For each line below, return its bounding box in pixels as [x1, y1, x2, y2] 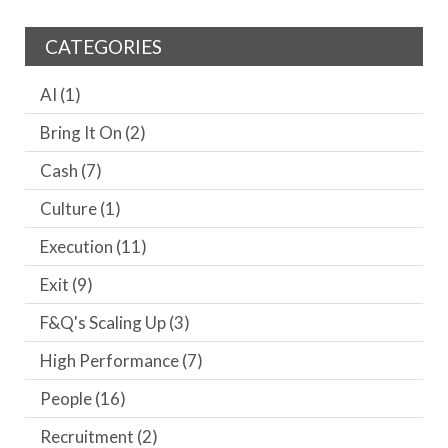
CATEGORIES [45, 34, 162, 58]
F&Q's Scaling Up [40, 311, 169, 333]
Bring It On [40, 121, 125, 143]
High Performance [40, 349, 182, 371]
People [40, 387, 95, 409]
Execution [40, 235, 116, 257]
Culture [40, 197, 100, 219]
